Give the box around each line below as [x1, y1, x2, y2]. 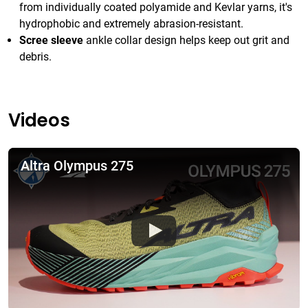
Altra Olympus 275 [21, 157, 133, 174]
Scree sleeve [19, 33, 83, 47]
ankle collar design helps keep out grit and [83, 33, 289, 47]
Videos [8, 107, 70, 133]
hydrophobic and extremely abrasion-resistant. [19, 16, 243, 30]
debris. [19, 49, 52, 63]
